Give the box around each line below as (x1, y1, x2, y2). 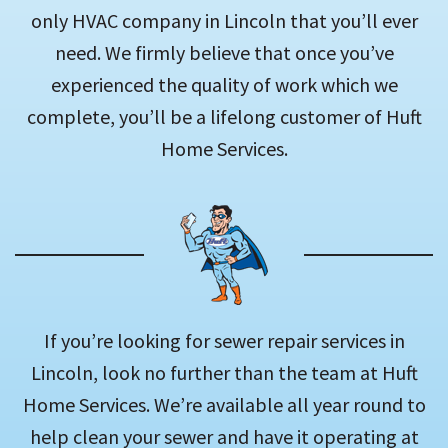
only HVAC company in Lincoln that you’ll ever (30, 8, 418, 34)
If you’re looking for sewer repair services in (43, 328, 405, 354)
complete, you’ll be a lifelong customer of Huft (26, 104, 422, 130)
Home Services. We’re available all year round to (22, 392, 426, 418)
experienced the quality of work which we (50, 72, 398, 98)
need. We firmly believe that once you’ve (54, 40, 394, 66)
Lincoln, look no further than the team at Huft (30, 360, 418, 386)
